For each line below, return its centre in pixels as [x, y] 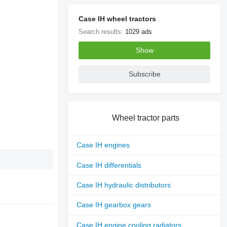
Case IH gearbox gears [114, 205]
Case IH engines [103, 145]
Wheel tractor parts [145, 118]
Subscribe [144, 74]
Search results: [102, 31]
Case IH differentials [109, 165]
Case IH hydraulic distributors [124, 185]
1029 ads [139, 31]
